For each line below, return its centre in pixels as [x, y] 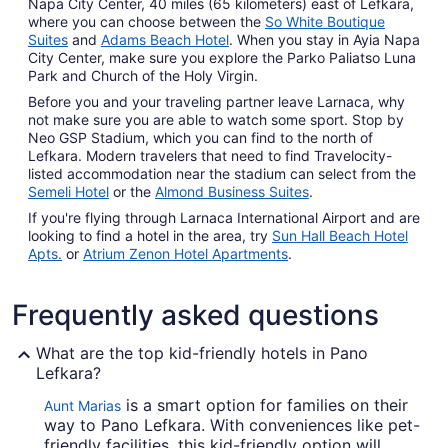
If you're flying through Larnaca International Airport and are [224, 218]
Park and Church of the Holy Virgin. [143, 76]
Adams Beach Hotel [165, 40]
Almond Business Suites [232, 192]
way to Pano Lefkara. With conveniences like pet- [232, 425]
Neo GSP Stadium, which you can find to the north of [200, 138]
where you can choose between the [146, 22]
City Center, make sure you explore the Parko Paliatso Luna [222, 58]
